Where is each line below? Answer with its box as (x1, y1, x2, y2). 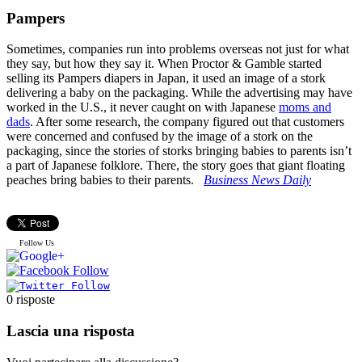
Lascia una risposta (6, 322, 135, 340)
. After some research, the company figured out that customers (30, 115, 344, 129)
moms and (279, 100, 331, 115)
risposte (16, 293, 55, 307)
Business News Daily (204, 173, 311, 187)
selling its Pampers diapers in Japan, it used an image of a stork (6, 71, 326, 86)
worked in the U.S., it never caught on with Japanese (6, 100, 279, 115)
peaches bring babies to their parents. (6, 173, 204, 187)
